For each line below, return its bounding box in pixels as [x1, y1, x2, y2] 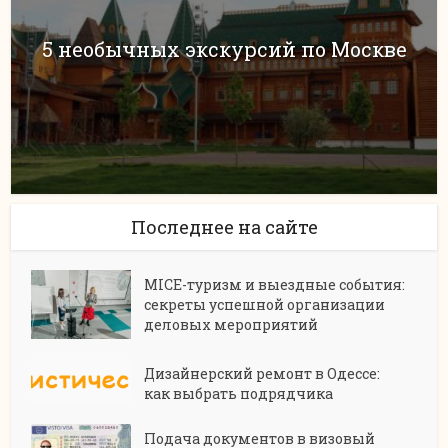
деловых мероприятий [144, 315, 319, 335]
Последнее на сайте [130, 215, 318, 240]
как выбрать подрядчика [144, 384, 334, 404]
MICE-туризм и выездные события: [144, 275, 406, 295]
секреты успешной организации [144, 295, 386, 315]
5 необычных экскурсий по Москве [41, 35, 407, 62]
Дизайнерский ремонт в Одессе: [144, 364, 381, 384]
